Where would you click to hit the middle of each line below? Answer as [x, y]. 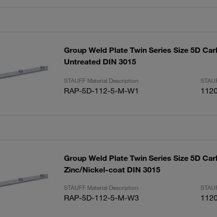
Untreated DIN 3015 [100, 62]
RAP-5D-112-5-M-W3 [101, 198]
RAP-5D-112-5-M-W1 [101, 91]
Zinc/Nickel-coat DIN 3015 [112, 170]
